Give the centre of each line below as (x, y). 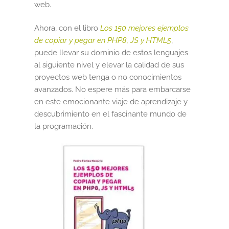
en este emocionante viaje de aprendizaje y (111, 101)
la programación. (64, 126)
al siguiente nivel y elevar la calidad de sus (109, 65)
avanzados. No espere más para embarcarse (113, 89)
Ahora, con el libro (66, 28)
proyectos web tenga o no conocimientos (108, 77)
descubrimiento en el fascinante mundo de (111, 114)
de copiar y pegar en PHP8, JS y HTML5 (103, 40)
